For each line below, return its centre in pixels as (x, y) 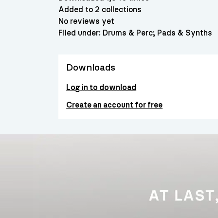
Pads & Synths (185, 33)
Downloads (91, 67)
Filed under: (81, 33)
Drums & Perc (128, 33)
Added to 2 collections (100, 9)
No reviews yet (87, 21)
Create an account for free (115, 105)
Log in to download (101, 87)
